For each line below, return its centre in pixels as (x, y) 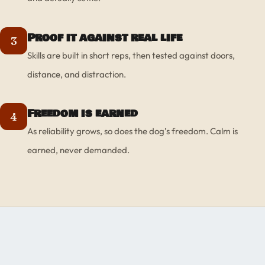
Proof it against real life (105, 38)
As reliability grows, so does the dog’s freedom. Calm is (132, 131)
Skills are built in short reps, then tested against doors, (131, 55)
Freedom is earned (83, 114)
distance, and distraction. (77, 74)
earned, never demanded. (78, 150)
